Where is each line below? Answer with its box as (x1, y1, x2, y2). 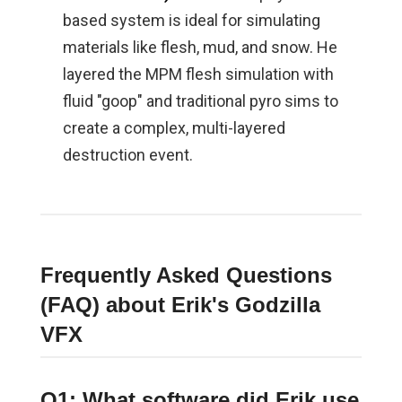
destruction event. (62, 145, 193, 165)
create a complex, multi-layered (62, 118, 285, 138)
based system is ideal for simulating (62, 11, 320, 31)
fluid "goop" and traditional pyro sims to (62, 92, 338, 111)
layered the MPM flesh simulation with (62, 65, 334, 84)
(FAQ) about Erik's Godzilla (39, 293, 320, 318)
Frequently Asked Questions (39, 263, 332, 288)
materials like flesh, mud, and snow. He (62, 38, 337, 57)
